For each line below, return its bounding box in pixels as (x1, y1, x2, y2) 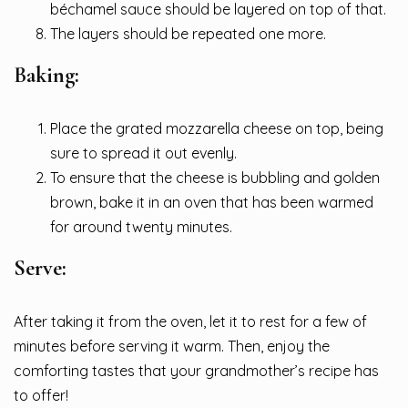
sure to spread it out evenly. (50, 144, 237, 163)
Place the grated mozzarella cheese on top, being (50, 119, 383, 138)
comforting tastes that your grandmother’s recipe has (14, 362, 379, 381)
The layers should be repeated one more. (50, 25, 326, 44)
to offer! (14, 386, 68, 405)
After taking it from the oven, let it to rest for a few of (14, 312, 367, 331)
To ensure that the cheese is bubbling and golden (50, 168, 380, 188)
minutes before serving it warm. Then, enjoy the (14, 337, 330, 356)
